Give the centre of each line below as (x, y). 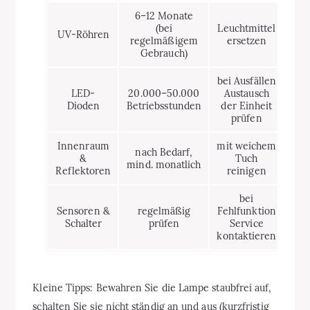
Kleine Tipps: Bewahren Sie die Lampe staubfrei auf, (152, 288)
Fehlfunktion (246, 211)
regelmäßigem (164, 40)
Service (247, 223)
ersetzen (247, 40)
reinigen (247, 171)
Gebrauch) (164, 53)
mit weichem (247, 146)
